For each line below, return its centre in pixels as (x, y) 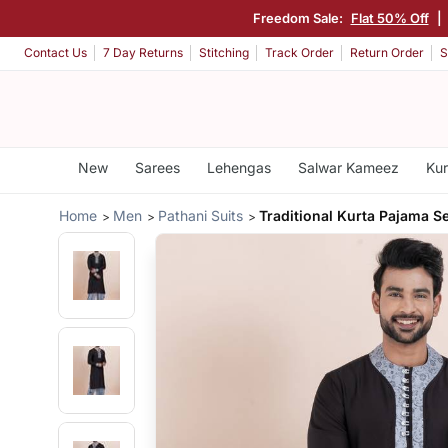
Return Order (387, 53)
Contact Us (55, 53)
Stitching (224, 53)
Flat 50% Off (389, 17)
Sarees (157, 167)
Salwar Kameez (348, 167)
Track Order (299, 53)
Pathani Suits (201, 215)
